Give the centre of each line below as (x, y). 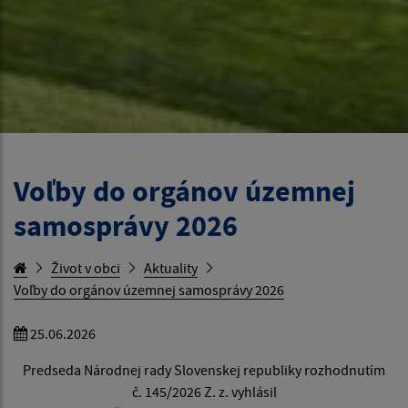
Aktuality (171, 268)
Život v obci (86, 268)
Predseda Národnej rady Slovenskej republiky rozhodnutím (204, 370)
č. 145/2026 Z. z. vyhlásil (204, 392)
